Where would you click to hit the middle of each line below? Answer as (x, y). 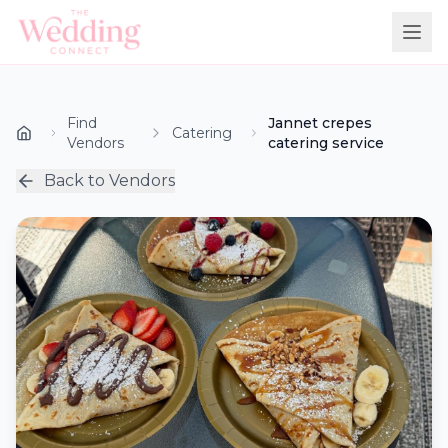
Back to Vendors (109, 180)
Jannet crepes (319, 123)
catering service (325, 143)
